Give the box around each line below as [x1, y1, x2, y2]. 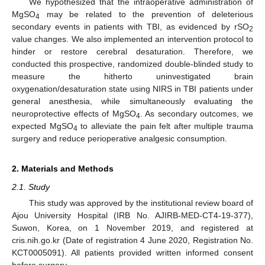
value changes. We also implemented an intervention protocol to [12, 34, 253, 44]
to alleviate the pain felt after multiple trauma [77, 121, 254, 131]
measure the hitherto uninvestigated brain [12, 71, 253, 81]
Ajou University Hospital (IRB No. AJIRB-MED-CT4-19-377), [12, 211, 253, 220]
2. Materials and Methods [12, 163, 114, 173]
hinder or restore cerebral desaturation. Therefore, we [12, 46, 253, 56]
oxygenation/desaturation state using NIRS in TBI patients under [12, 83, 253, 93]
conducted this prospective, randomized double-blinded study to [12, 59, 253, 69]
